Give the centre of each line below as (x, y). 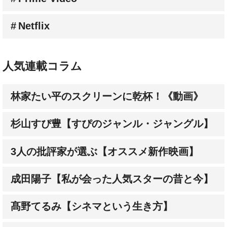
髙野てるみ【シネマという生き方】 (91, 206)
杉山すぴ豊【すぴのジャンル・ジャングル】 (112, 124)
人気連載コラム (42, 66)
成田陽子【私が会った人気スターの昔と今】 (112, 179)
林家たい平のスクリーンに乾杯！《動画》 (107, 96)
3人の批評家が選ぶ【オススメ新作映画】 (104, 151)
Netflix (34, 26)
